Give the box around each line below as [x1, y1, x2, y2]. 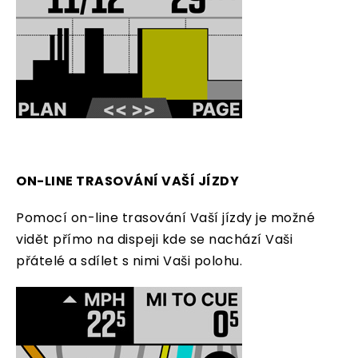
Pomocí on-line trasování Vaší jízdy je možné [16, 209, 315, 228]
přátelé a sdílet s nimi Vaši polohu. [16, 252, 242, 271]
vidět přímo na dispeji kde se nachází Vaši [16, 230, 292, 249]
